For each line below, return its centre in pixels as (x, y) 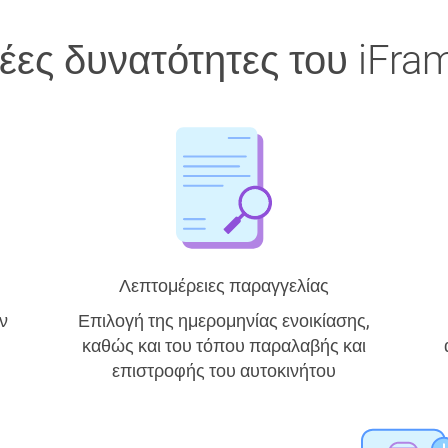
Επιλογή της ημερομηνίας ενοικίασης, (224, 320)
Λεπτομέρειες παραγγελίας (224, 285)
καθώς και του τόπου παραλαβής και (224, 345)
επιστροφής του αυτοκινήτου (224, 370)
